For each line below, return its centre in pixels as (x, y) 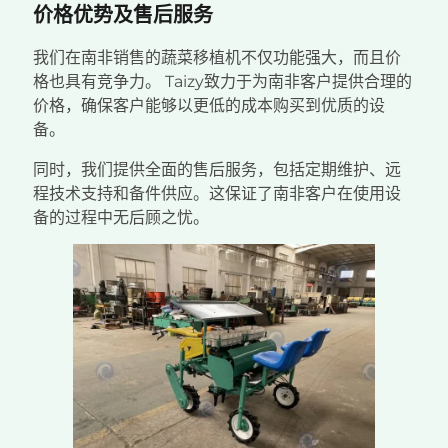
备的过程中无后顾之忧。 (121, 218)
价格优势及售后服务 (123, 14)
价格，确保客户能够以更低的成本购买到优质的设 (209, 106)
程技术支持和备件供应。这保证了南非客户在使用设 (217, 194)
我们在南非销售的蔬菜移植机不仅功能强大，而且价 (217, 58)
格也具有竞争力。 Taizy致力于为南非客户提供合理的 (222, 82)
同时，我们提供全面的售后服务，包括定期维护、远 (217, 170)
